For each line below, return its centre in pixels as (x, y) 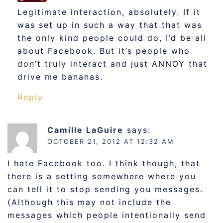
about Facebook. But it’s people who (104, 51)
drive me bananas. (60, 77)
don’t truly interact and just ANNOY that (112, 64)
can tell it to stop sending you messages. (105, 189)
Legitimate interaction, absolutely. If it (109, 12)
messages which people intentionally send (107, 215)
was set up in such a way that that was (110, 25)
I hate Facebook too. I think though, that (104, 163)
